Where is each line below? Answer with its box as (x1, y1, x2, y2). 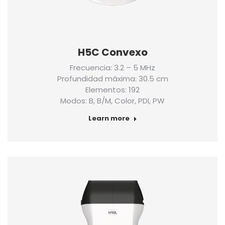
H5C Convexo (77, 45, 148, 59)
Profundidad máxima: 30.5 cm (57, 73, 168, 84)
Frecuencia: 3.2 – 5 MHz (70, 62, 155, 73)
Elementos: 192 (85, 84, 140, 95)
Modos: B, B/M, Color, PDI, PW (60, 95, 165, 106)
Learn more (88, 114, 130, 123)
